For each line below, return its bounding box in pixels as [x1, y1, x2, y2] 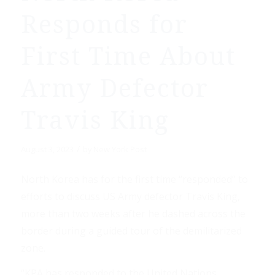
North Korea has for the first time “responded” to [20, 172, 248, 186]
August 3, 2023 [20, 144, 74, 155]
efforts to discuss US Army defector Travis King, [20, 189, 240, 203]
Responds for [20, 10, 188, 40]
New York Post [93, 144, 147, 155]
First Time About [20, 42, 236, 72]
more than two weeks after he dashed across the [20, 206, 246, 220]
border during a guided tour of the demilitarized [20, 223, 242, 238]
